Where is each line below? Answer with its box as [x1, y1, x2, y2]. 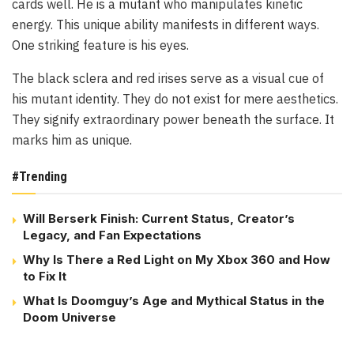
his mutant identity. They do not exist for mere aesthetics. [12, 91, 338, 107]
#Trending [12, 169, 67, 185]
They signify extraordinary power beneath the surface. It [12, 111, 334, 128]
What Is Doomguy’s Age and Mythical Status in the [23, 293, 325, 309]
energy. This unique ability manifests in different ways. [12, 17, 319, 33]
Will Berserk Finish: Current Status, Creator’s [23, 211, 295, 227]
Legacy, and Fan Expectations [23, 228, 201, 243]
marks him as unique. [12, 132, 132, 149]
